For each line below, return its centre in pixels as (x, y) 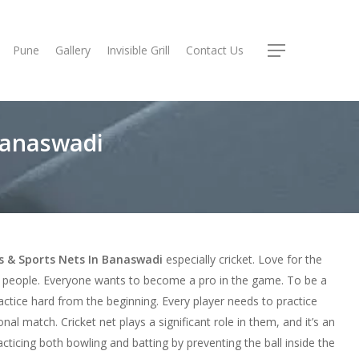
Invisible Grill (138, 50)
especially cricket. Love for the (244, 259)
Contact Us (215, 50)
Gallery (73, 50)
